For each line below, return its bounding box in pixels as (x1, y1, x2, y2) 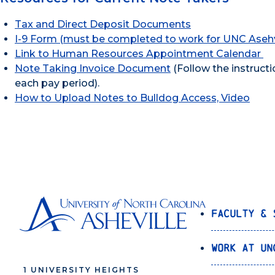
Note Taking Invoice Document (15, 63, 171, 75)
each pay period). (15, 77, 99, 90)
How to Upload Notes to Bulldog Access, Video (15, 92, 250, 104)
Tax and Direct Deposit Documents (15, 18, 191, 31)
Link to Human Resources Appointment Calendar (15, 48, 263, 60)
